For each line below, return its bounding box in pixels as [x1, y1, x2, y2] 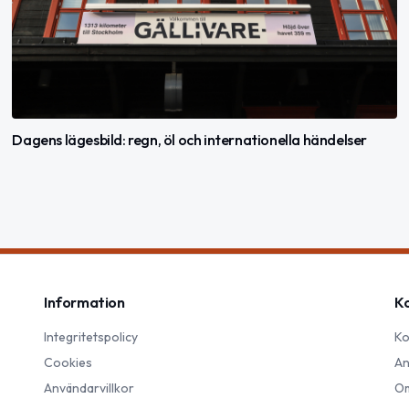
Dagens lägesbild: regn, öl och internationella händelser [12, 130, 367, 149]
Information [44, 293, 125, 311]
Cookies [44, 354, 92, 371]
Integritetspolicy [44, 329, 138, 345]
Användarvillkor [44, 380, 134, 396]
